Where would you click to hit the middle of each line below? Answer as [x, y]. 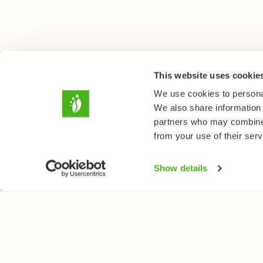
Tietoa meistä [63, 252]
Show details [181, 168]
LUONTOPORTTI [79, 227]
